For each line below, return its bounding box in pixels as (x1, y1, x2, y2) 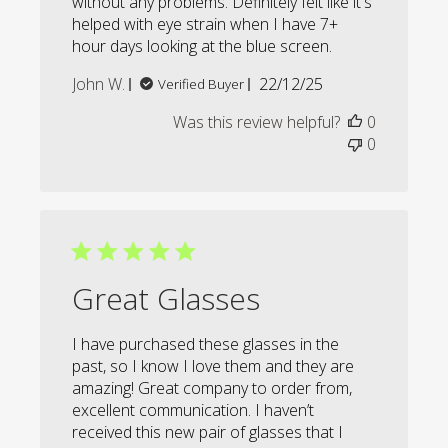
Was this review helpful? (172, 111, 340, 134)
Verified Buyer (158, 75, 245, 94)
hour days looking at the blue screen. (72, 35, 333, 58)
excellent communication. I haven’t (72, 399, 315, 422)
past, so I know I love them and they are (72, 355, 355, 378)
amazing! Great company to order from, (72, 377, 353, 400)
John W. (72, 73, 126, 96)
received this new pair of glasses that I (72, 421, 344, 444)
